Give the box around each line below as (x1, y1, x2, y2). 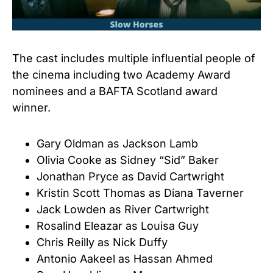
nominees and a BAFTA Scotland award (12, 85, 218, 98)
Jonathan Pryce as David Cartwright (37, 170, 224, 183)
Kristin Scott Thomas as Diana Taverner (37, 186, 244, 200)
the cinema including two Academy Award (12, 68, 230, 82)
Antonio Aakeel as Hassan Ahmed (37, 252, 213, 266)
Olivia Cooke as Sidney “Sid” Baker (37, 154, 219, 167)
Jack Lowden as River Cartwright (37, 203, 209, 216)
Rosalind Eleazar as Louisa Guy (37, 219, 199, 233)
